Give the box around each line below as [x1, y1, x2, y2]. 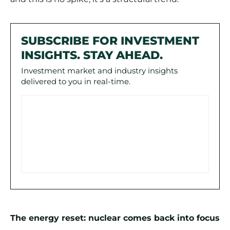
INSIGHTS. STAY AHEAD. [21, 48, 163, 63]
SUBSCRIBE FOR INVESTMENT [21, 34, 199, 48]
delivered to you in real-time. [21, 76, 130, 87]
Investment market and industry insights [21, 66, 178, 76]
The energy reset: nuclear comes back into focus [10, 213, 220, 223]
